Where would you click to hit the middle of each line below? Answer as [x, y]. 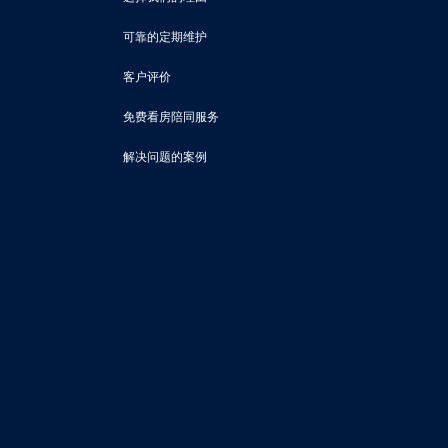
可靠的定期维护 [165, 37]
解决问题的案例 [165, 157]
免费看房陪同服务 [171, 117]
